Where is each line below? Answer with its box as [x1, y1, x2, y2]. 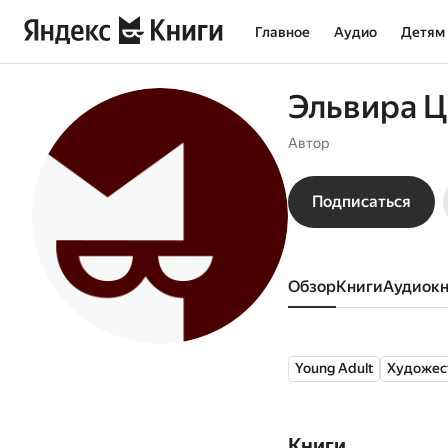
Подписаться [312, 192, 411, 211]
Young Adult [295, 360, 373, 376]
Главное [255, 24, 310, 40]
